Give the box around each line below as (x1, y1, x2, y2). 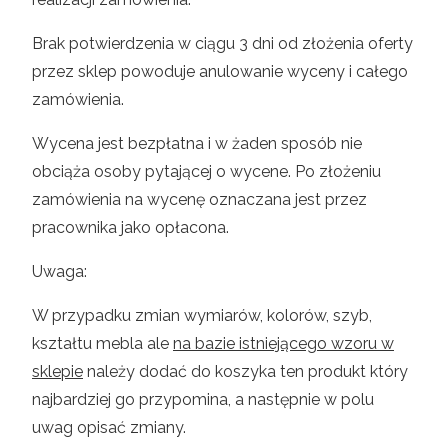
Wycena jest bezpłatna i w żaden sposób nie (32, 134, 362, 154)
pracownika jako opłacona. (32, 218, 229, 238)
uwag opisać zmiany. (32, 418, 186, 438)
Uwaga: (32, 262, 87, 282)
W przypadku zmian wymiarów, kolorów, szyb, (32, 306, 372, 326)
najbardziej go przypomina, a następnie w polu (32, 390, 374, 410)
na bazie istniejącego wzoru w (173, 334, 394, 354)
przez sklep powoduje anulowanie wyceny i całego (32, 62, 408, 82)
